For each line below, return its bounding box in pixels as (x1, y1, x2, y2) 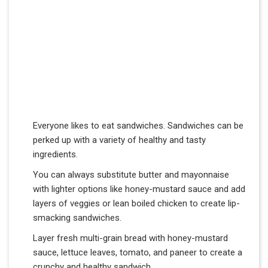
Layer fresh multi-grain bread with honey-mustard (33, 232, 228, 243)
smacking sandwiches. (33, 212, 121, 223)
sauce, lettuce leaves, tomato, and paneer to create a (33, 246, 242, 258)
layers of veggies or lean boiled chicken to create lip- (33, 197, 240, 209)
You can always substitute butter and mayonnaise (33, 169, 229, 180)
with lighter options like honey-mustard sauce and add (33, 183, 245, 194)
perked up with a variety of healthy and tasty (33, 134, 206, 145)
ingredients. (33, 148, 78, 160)
